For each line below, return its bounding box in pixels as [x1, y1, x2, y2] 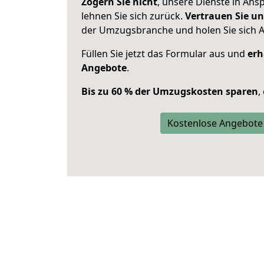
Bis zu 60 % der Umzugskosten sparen [81, 85, 258, 98]
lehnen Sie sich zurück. [81, 9, 185, 22]
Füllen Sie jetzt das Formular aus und [81, 47, 247, 60]
